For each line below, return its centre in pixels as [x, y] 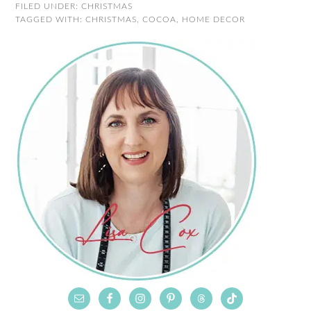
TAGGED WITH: [51, 19]
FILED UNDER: [49, 6]
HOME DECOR [214, 19]
